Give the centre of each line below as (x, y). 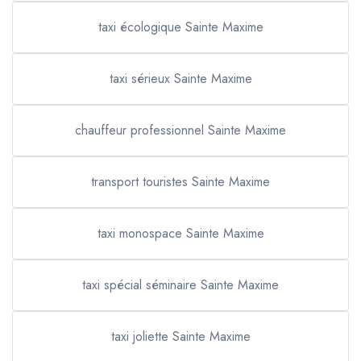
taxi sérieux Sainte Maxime (180, 79)
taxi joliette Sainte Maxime (180, 336)
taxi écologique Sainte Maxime (180, 27)
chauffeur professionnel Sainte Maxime (180, 130)
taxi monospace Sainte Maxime (180, 233)
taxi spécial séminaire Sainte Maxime (180, 285)
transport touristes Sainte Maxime (180, 182)
